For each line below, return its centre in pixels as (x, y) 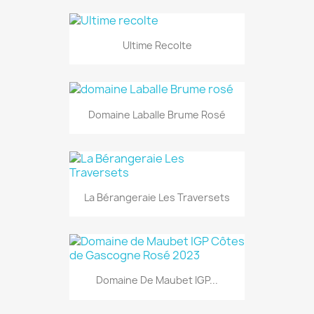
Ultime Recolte (157, 46)
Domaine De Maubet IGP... (157, 280)
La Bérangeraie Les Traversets (157, 197)
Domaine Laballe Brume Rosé (157, 114)
